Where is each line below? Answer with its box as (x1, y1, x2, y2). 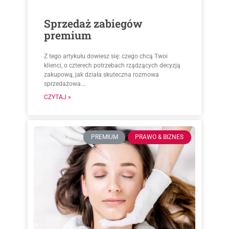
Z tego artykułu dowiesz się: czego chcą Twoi (44, 52, 168, 60)
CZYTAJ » (44, 93, 72, 101)
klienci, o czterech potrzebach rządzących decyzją (44, 61, 181, 69)
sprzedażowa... (44, 80, 86, 87)
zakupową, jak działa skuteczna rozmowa (44, 71, 159, 78)
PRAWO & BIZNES (135, 133, 184, 141)
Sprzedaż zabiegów (44, 16, 143, 31)
